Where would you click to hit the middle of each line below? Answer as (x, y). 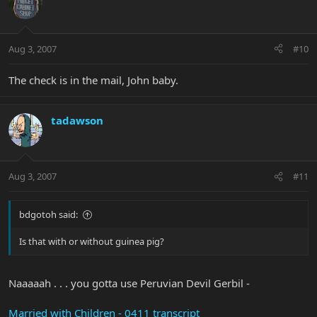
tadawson (77, 120)
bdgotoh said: (48, 215)
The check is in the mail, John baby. (93, 80)
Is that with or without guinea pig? (92, 242)
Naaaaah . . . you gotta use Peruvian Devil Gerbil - (129, 283)
